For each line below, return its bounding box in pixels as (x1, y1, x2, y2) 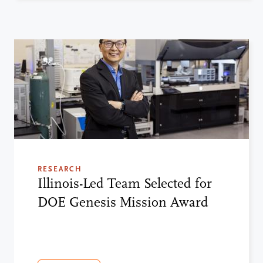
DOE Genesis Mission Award (38, 194, 208, 211)
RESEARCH (38, 165, 82, 174)
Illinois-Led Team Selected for (38, 176, 212, 192)
